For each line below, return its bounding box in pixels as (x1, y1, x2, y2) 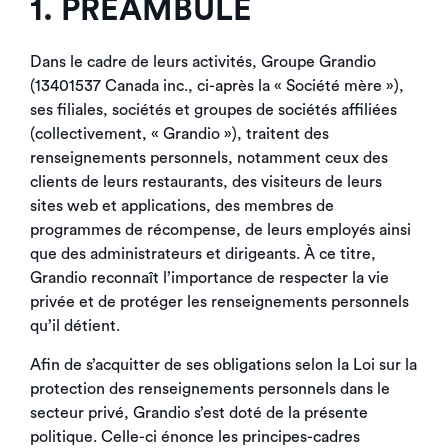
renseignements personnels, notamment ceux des (30, 150, 388, 166)
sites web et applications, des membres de (30, 198, 334, 214)
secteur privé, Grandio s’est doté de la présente (30, 405, 368, 421)
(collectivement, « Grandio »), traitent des (30, 126, 329, 142)
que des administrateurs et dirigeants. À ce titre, (30, 246, 376, 262)
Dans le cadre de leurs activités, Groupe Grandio (30, 54, 376, 70)
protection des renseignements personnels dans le (30, 381, 390, 397)
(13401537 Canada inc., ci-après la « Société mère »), (30, 78, 404, 94)
